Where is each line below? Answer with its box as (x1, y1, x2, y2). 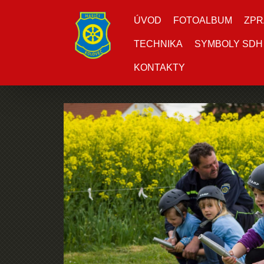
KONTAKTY (134, 62, 185, 72)
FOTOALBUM (173, 15, 232, 25)
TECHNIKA (134, 39, 183, 49)
